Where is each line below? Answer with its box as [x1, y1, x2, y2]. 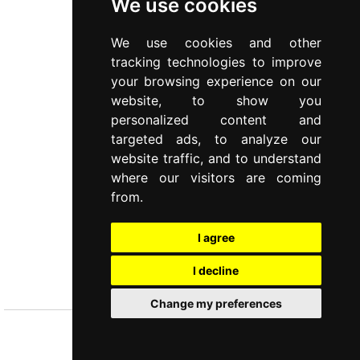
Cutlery [161, 276, 199, 291]
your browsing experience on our [110, 73, 321, 89]
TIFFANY [153, 255, 207, 272]
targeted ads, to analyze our [110, 131, 321, 147]
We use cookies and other [110, 35, 321, 51]
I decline [193, 264, 239, 277]
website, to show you [110, 92, 321, 108]
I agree [197, 231, 235, 244]
